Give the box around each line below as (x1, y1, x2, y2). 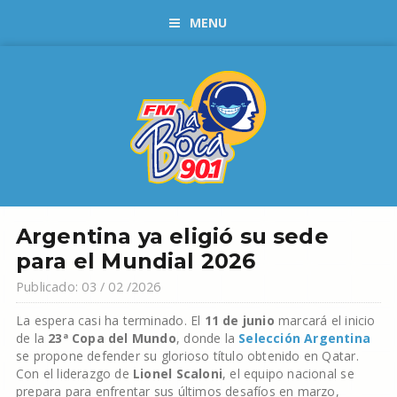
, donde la (175, 330, 239, 346)
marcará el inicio (274, 312, 376, 329)
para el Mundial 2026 (15, 248, 256, 274)
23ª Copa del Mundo (48, 330, 176, 346)
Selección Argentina (238, 330, 371, 346)
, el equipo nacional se (222, 365, 354, 382)
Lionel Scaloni (133, 365, 222, 382)
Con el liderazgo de (15, 365, 134, 382)
